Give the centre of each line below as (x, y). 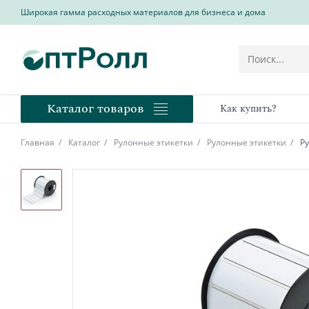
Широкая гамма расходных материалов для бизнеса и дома (143, 12)
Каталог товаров (95, 109)
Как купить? (248, 108)
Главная (38, 142)
